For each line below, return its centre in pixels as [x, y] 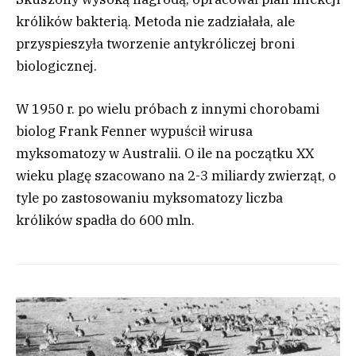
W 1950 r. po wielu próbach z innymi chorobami [168, 109]
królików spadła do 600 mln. [105, 221]
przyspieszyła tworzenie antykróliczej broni [155, 44]
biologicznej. [56, 66]
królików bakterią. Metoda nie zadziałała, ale [155, 21]
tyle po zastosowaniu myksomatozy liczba [149, 198]
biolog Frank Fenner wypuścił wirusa [134, 132]
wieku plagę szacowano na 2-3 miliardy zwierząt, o [176, 176]
